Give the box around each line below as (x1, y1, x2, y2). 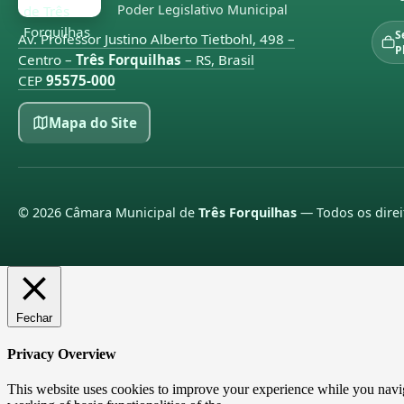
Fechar (16, 310, 52, 325)
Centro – (18, 50, 76, 69)
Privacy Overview (7, 345, 116, 362)
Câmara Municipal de (61, 203, 198, 221)
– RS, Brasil (181, 50, 254, 69)
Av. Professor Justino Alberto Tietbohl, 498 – (18, 30, 295, 48)
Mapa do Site (48, 113, 137, 132)
